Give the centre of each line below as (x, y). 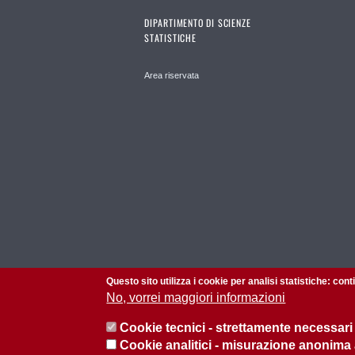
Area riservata (172, 76)
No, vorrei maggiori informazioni (196, 298)
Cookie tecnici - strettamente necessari (237, 328)
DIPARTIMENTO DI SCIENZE (198, 23)
